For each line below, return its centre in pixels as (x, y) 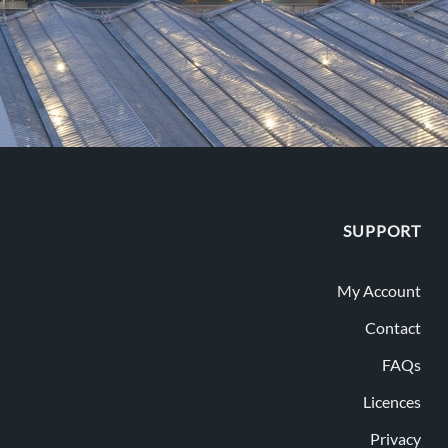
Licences (392, 402)
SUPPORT (382, 230)
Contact (393, 328)
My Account (379, 291)
